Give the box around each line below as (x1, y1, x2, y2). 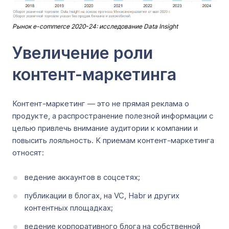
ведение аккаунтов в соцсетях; (25, 172, 140, 182)
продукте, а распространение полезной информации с (12, 111, 213, 121)
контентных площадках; (25, 203, 113, 213)
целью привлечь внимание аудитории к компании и (12, 123, 198, 133)
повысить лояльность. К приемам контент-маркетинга (12, 135, 214, 145)
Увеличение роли (12, 43, 153, 63)
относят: (12, 148, 46, 157)
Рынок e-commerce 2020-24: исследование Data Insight (12, 22, 178, 30)
